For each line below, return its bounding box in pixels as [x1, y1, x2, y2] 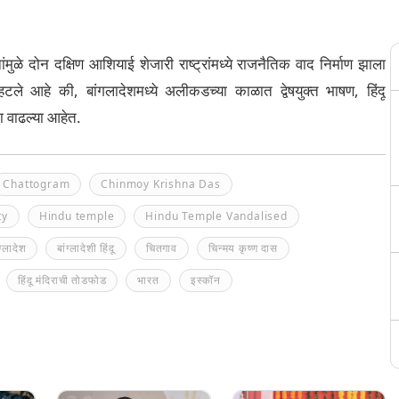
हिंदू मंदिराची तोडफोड [17, 273, 107, 288]
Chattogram [3, 176, 70, 191]
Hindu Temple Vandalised [145, 208, 288, 224]
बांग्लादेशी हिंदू [57, 240, 115, 256]
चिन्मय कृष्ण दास [208, 240, 278, 256]
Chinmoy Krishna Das [101, 176, 221, 191]
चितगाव [145, 240, 178, 256]
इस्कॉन [190, 273, 222, 288]
